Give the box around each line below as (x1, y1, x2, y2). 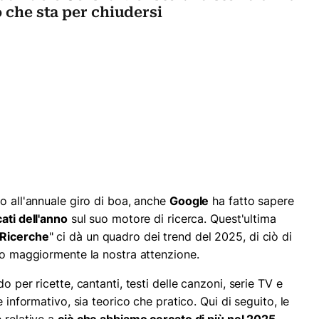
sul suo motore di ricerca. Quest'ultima (67, 211, 276, 226)
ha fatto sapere (209, 193, 294, 208)
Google (169, 193, 209, 208)
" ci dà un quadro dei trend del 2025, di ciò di (48, 229, 292, 244)
